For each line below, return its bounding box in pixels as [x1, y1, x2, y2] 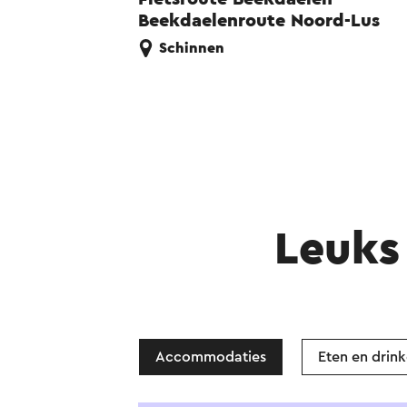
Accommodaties [155, 350, 266, 365]
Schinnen [159, 41, 224, 56]
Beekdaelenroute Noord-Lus [138, 12, 380, 31]
